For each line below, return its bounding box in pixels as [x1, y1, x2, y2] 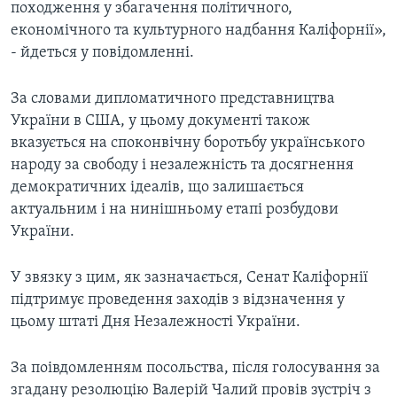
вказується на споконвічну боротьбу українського [11, 135, 365, 152]
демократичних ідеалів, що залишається [11, 179, 304, 197]
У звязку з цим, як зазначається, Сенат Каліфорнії [11, 269, 368, 287]
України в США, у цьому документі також [11, 113, 310, 130]
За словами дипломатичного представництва [11, 90, 335, 108]
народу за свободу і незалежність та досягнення [11, 157, 354, 175]
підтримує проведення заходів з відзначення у [11, 292, 345, 309]
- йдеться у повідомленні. [11, 44, 194, 62]
